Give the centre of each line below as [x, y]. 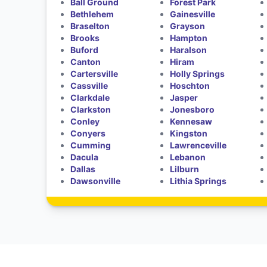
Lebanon [188, 157]
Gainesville [193, 14]
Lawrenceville [198, 145]
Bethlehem [92, 14]
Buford [84, 49]
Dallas [83, 169]
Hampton [189, 38]
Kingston [189, 133]
